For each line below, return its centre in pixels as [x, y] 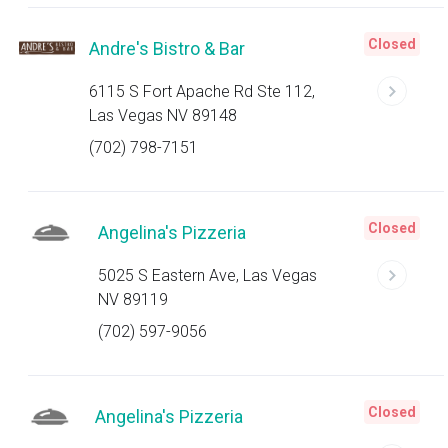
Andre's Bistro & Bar [167, 48]
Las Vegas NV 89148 [163, 115]
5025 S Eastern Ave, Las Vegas [208, 275]
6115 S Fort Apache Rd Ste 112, [202, 91]
